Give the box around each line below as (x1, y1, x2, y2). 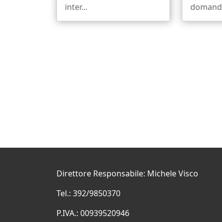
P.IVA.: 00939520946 (56, 208, 129, 219)
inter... (65, 1, 87, 12)
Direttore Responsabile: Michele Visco (56, 168, 198, 179)
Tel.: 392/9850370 (56, 188, 120, 199)
